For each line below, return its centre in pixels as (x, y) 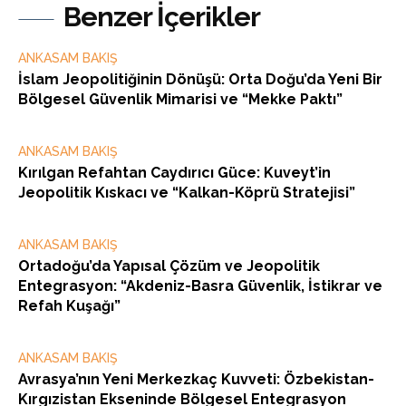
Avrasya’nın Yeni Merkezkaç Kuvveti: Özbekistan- (196, 380)
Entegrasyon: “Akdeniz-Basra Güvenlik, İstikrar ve (200, 286)
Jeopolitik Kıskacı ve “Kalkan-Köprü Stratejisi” (187, 193)
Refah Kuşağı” (69, 306)
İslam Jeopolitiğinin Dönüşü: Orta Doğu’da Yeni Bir (200, 80)
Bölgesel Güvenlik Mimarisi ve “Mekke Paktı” (180, 100)
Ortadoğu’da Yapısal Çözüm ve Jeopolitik (169, 266)
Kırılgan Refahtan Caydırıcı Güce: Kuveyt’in (174, 173)
